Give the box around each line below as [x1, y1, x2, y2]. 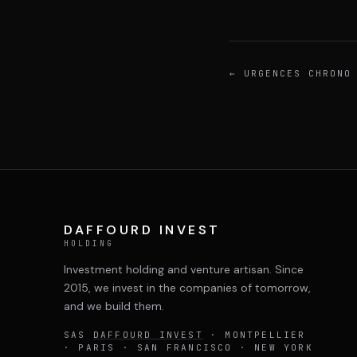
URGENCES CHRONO [243, 68, 351, 79]
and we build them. [64, 299, 164, 313]
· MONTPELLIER [202, 329, 306, 340]
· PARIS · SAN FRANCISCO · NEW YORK [64, 342, 313, 353]
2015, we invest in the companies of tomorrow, [64, 280, 311, 295]
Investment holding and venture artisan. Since [64, 262, 304, 277]
